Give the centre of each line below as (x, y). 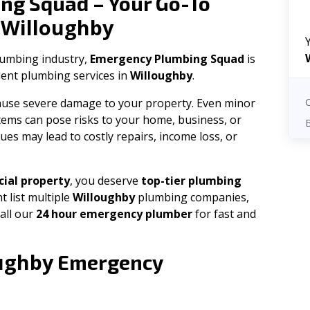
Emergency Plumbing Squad (167, 59)
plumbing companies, (192, 197)
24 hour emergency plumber (114, 214)
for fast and (224, 214)
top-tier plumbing (191, 181)
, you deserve (106, 181)
